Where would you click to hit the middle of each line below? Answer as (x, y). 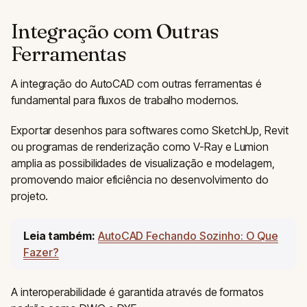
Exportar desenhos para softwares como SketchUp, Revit (150, 130)
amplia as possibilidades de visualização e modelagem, (143, 163)
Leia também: (60, 236)
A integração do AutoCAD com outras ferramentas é (137, 84)
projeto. (30, 196)
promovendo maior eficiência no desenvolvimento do (140, 180)
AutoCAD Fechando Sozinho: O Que (188, 236)
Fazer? (41, 252)
